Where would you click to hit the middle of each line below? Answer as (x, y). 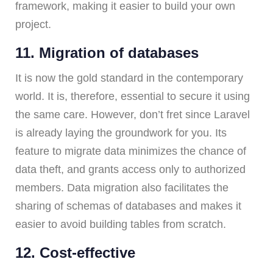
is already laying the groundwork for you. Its (121, 133)
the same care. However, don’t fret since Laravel (133, 114)
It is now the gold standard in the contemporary (129, 78)
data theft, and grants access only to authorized (130, 169)
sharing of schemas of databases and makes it (128, 206)
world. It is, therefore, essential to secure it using (133, 96)
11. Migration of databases (107, 52)
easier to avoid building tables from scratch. (121, 224)
